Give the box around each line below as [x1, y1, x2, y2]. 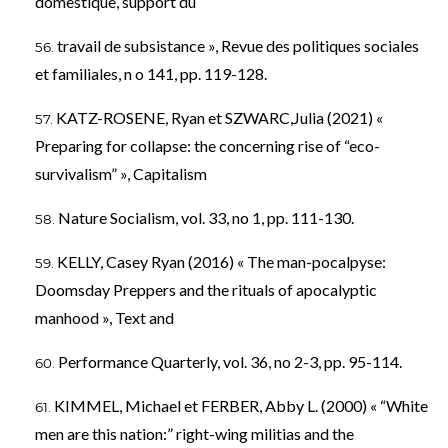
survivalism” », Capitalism [35, 163, 207, 183]
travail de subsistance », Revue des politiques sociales [57, 35, 419, 55]
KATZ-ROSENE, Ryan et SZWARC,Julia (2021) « [56, 107, 383, 127]
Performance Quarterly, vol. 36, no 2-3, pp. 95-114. [58, 351, 402, 371]
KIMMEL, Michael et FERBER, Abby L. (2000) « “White [54, 395, 428, 415]
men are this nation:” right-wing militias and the [35, 423, 354, 443]
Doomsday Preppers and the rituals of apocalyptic [35, 279, 377, 299]
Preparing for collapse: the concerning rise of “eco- [35, 135, 380, 155]
